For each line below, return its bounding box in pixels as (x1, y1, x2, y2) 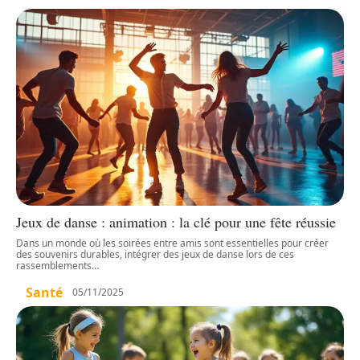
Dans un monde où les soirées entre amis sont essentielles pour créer (16, 235, 329, 250)
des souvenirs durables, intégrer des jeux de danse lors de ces (16, 247, 294, 261)
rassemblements (16, 258, 92, 272)
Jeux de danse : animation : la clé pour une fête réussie (16, 211, 336, 231)
